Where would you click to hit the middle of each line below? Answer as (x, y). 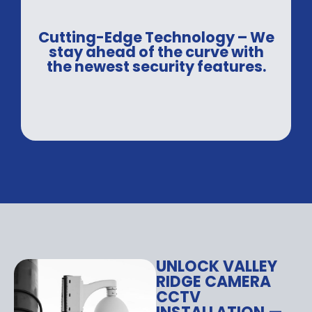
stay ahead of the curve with (156, 52)
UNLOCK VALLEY (217, 266)
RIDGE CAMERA (213, 281)
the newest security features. (156, 66)
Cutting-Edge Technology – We (156, 37)
